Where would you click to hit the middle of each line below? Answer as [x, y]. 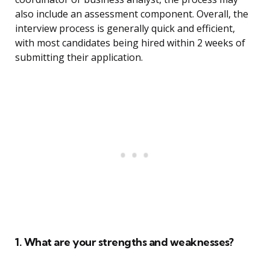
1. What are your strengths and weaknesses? [124, 242]
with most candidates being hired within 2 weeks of [130, 43]
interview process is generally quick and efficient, [125, 29]
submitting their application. [79, 58]
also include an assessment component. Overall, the [132, 14]
